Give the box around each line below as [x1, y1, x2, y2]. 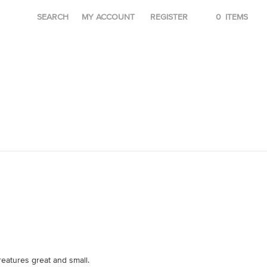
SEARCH [36, 12, 69, 21]
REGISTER [150, 12, 188, 21]
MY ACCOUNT [81, 12, 135, 21]
